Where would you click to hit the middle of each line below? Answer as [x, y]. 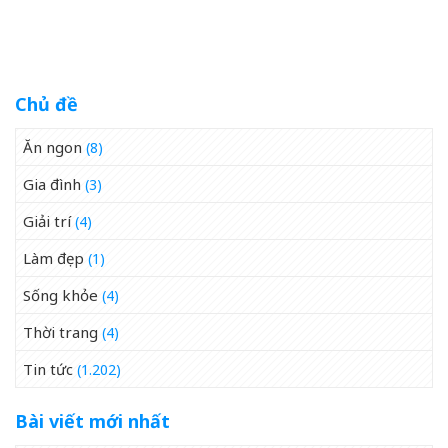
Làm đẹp [53, 258]
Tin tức [48, 369]
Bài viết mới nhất [92, 421]
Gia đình [52, 184]
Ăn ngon [52, 147]
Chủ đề [46, 104]
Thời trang [60, 332]
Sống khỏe [60, 295]
